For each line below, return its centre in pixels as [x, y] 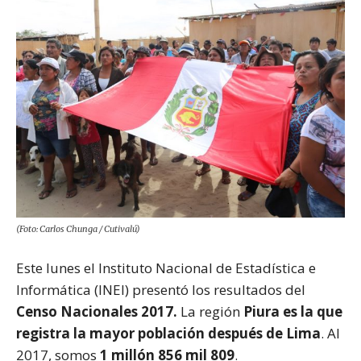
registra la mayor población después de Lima [168, 333]
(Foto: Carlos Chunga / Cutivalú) [78, 228]
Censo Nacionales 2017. [98, 311]
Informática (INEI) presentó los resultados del [161, 289]
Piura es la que [291, 311]
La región [210, 311]
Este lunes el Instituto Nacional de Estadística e [166, 268]
